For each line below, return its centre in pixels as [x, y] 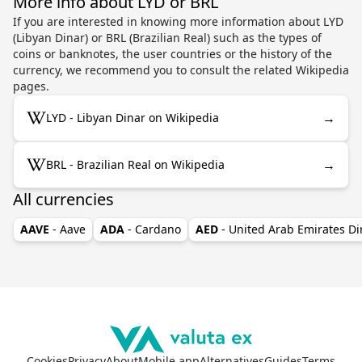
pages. [31, 86]
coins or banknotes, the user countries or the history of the [173, 53]
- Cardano [154, 229]
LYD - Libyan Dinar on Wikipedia [133, 117]
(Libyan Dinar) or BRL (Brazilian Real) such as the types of [167, 37]
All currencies [63, 199]
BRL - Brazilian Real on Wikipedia [135, 164]
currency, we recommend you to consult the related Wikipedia [181, 69]
